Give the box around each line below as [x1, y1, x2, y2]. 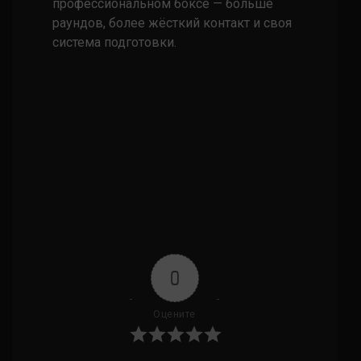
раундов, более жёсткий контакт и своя [52, 15, 292, 31]
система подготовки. [52, 34, 176, 50]
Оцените [153, 308, 196, 320]
